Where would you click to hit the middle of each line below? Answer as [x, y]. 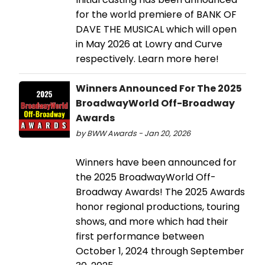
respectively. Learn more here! [147, 59]
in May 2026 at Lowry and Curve [149, 44]
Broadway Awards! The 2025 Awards [160, 192]
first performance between [140, 236]
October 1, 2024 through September [160, 251]
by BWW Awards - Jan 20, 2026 [133, 133]
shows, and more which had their [152, 221]
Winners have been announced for [156, 162]
